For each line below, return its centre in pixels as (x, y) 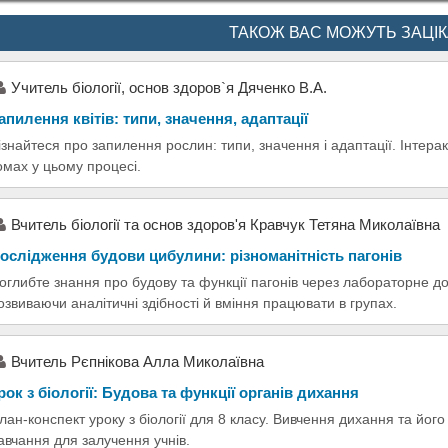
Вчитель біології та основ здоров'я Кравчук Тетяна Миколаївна (225, 224)
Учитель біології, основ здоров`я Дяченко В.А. (169, 87)
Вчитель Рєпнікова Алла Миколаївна (137, 361)
